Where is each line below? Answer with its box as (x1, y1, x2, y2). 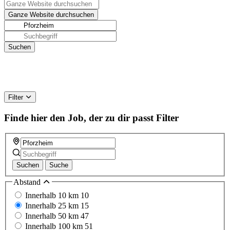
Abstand (13, 178, 43, 187)
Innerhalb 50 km (25, 211, 81, 220)
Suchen (16, 161, 39, 169)
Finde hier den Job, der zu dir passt (4, 112, 154, 123)
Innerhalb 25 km (25, 201, 81, 210)
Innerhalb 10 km (25, 190, 81, 200)
